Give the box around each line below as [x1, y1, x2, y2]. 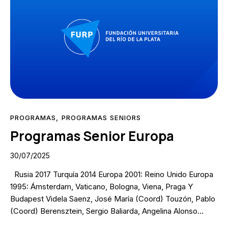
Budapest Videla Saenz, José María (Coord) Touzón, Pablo [10, 193, 215, 204]
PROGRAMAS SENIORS [61, 113, 141, 122]
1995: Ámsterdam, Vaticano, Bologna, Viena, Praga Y [10, 181, 193, 191]
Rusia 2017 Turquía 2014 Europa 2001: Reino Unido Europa [10, 169, 213, 179]
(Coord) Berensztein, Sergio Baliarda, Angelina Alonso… [10, 206, 204, 216]
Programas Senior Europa [10, 126, 174, 145]
